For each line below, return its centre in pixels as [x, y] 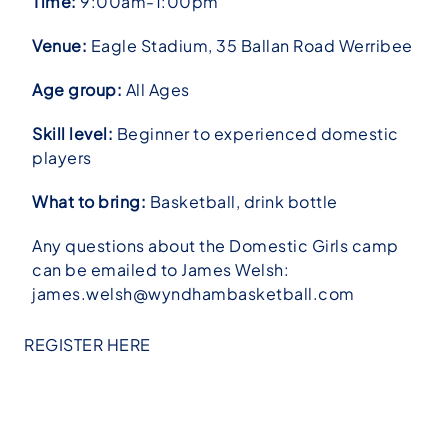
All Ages [156, 89]
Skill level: [72, 133]
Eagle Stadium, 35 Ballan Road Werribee [250, 45]
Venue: [59, 45]
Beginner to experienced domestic [256, 133]
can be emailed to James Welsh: [160, 269]
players [62, 157]
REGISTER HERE [87, 344]
